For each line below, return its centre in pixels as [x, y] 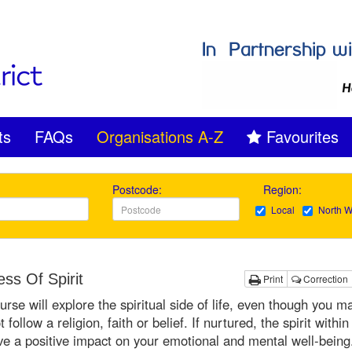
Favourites [302, 136]
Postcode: [137, 189]
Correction [324, 279]
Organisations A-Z [160, 136]
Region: [284, 189]
